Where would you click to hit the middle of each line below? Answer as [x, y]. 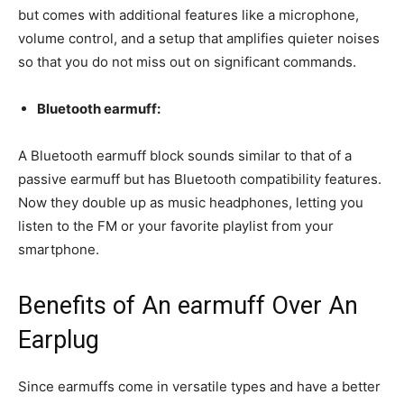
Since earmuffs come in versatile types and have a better [199, 387]
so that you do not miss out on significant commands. [187, 62]
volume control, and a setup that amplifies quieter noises [199, 39]
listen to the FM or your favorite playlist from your [176, 226]
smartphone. [59, 250]
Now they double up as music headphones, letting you [191, 203]
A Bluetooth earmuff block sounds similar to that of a [185, 156]
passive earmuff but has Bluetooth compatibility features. [200, 179]
